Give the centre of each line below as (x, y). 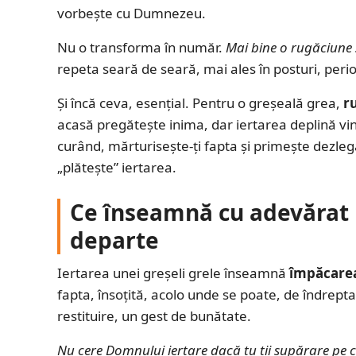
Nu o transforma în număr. (141, 47)
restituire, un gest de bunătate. (154, 315)
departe (114, 240)
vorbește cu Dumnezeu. (132, 13)
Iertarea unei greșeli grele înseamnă (173, 273)
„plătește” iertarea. (117, 167)
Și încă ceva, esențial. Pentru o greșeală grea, (200, 103)
